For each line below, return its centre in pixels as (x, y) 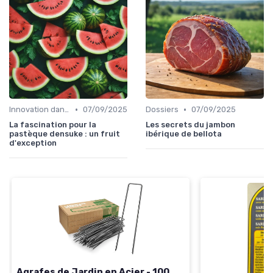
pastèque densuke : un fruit (65, 134)
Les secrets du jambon (190, 125)
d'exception (33, 143)
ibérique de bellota (184, 134)
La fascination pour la (53, 125)
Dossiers (162, 110)
